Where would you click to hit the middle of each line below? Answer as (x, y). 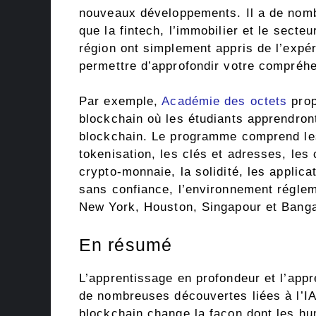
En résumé (126, 244)
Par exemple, (121, 102)
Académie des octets (225, 102)
